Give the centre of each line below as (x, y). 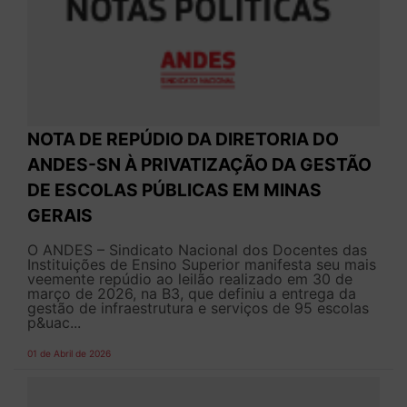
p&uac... (54, 323)
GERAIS (60, 216)
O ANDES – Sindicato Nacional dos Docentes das (197, 250)
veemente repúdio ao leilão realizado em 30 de (190, 279)
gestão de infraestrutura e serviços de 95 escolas (198, 308)
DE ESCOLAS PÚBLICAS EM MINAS (174, 190)
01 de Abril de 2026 (69, 354)
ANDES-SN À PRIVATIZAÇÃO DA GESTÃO (199, 165)
